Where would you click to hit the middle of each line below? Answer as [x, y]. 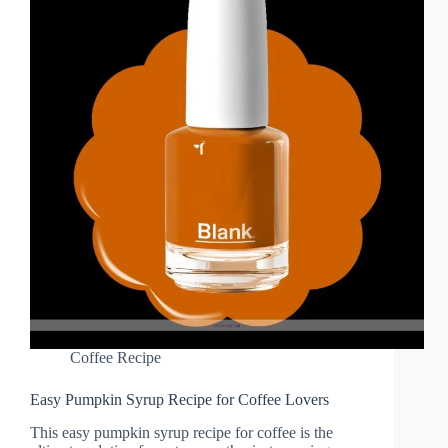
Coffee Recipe [115, 358]
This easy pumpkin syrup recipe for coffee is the [181, 433]
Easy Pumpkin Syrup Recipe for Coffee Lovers [179, 400]
